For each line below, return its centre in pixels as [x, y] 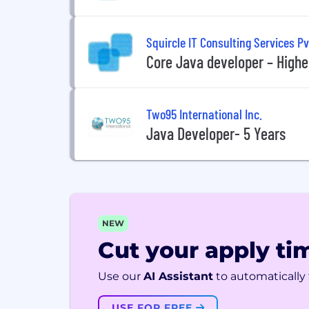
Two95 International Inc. [204, 113]
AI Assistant [178, 276]
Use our [119, 276]
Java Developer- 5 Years [216, 133]
